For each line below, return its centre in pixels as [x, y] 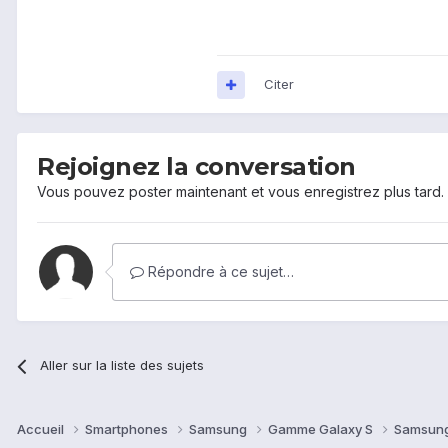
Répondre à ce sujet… [219, 272]
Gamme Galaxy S [322, 429]
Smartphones [128, 429]
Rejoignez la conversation [196, 167]
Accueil [42, 429]
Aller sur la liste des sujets [122, 365]
